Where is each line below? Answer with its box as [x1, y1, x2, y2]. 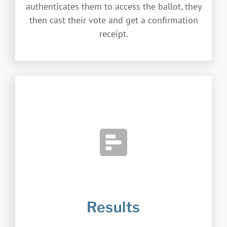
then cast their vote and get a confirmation [29, 14, 198, 26]
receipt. [99, 27, 128, 40]
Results [87, 198, 140, 216]
